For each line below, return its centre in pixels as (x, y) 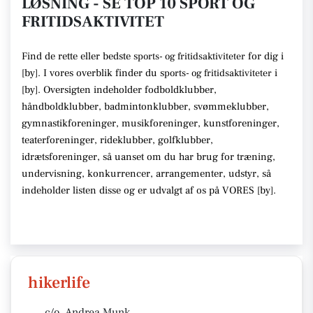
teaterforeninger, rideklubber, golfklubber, (117, 140)
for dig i (264, 56)
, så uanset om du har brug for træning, (186, 157)
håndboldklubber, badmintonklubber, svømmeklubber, (145, 107)
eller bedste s (109, 56)
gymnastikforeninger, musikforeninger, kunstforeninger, (151, 123)
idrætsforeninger (59, 157)
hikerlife (59, 283)
